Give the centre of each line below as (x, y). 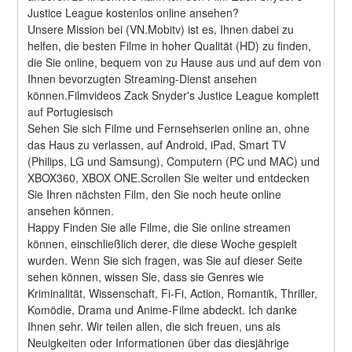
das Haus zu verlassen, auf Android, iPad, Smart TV (157, 144)
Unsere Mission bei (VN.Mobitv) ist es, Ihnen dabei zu (161, 29)
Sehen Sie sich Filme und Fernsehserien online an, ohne (169, 128)
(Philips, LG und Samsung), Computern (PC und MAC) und (174, 161)
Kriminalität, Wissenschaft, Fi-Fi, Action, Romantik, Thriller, (173, 293)
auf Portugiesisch (71, 111)
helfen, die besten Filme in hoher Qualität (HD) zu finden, (170, 45)
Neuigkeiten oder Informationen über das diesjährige (159, 342)
